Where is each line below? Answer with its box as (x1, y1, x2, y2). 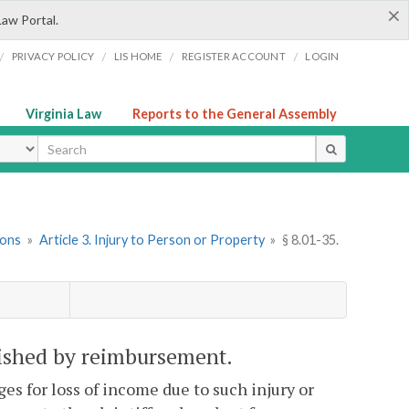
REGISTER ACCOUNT (181, 50, 286, 62)
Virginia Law (26, 106, 101, 121)
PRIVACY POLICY (11, 50, 95, 62)
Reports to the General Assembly (132, 106, 337, 121)
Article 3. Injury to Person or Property (38, 232, 265, 248)
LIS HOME (113, 50, 163, 62)
